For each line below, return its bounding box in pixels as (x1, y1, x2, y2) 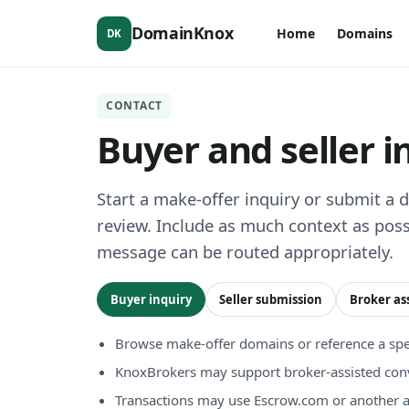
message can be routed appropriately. (97, 240, 393, 264)
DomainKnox (131, 22, 234, 44)
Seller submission (219, 290, 322, 308)
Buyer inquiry (110, 290, 192, 308)
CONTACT (106, 98, 163, 113)
